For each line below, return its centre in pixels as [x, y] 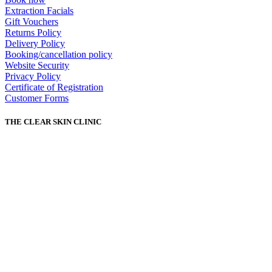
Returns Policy [33, 33]
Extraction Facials [39, 11]
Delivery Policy [35, 44]
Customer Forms [37, 98]
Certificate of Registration [54, 87]
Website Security [37, 66]
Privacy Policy [33, 76]
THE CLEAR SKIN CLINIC [53, 122]
